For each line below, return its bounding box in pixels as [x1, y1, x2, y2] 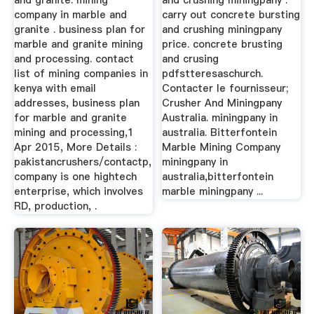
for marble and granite [13, 111, 127, 125]
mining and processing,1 [13, 125, 134, 140]
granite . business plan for [13, 22, 145, 37]
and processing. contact [13, 52, 134, 67]
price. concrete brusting [162, 37, 283, 52]
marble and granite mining [13, 37, 143, 52]
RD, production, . [13, 199, 97, 214]
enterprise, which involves [13, 184, 143, 199]
